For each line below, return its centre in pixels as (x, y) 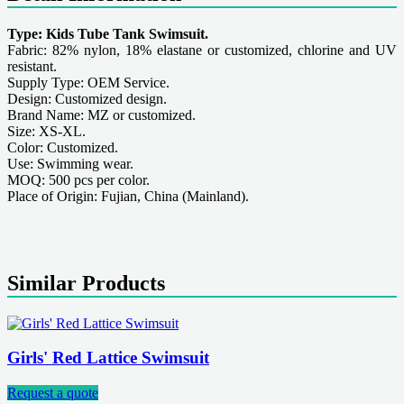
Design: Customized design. (87, 98)
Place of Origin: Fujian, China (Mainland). (128, 196)
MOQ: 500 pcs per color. (78, 179)
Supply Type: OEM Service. (88, 82)
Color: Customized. (63, 147)
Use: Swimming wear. (70, 163)
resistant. (32, 66)
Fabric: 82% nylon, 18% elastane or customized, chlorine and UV (202, 50)
